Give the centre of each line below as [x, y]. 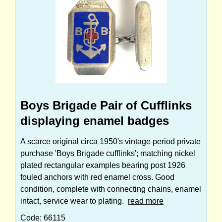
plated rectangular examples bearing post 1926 [103, 166]
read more [146, 201]
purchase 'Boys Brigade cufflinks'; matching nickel [108, 154]
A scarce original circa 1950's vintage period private [111, 142]
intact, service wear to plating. [74, 201]
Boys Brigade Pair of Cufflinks [106, 106]
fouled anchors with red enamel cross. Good [97, 177]
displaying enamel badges [95, 121]
